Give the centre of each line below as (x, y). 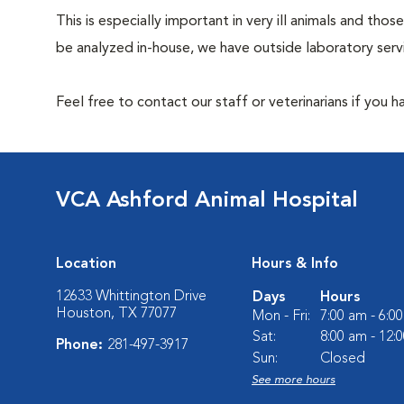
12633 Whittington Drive (131, 297)
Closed (343, 359)
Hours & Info (295, 264)
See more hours (294, 380)
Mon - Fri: (281, 317)
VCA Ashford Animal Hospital (207, 201)
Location (86, 264)
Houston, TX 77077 (116, 314)
